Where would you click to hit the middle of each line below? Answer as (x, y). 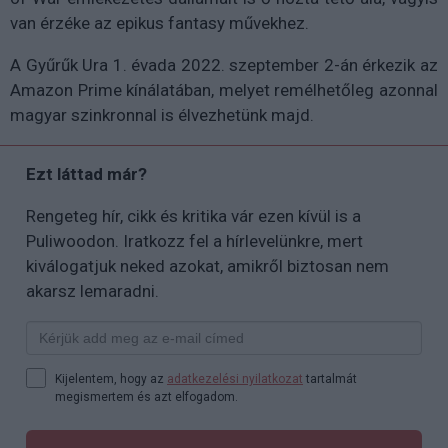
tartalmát (330, 378)
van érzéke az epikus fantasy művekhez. (159, 22)
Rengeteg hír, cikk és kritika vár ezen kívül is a (193, 215)
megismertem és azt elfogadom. (146, 396)
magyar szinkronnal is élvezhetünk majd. (164, 114)
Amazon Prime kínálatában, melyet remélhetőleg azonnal (224, 89)
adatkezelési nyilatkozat (235, 378)
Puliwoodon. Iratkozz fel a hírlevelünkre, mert (194, 240)
